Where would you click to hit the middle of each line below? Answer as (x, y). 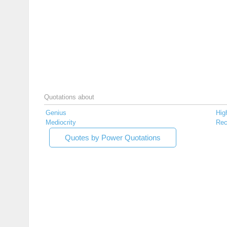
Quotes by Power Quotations (113, 138)
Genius (56, 113)
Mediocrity (61, 123)
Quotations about (69, 97)
